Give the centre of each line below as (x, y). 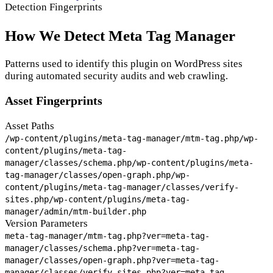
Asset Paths (30, 126)
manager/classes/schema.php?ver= (80, 248)
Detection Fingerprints (54, 7)
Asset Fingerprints (54, 101)
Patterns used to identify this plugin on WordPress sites (124, 63)
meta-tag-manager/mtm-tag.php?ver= (85, 236)
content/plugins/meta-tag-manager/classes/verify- (122, 187)
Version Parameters (46, 224)
